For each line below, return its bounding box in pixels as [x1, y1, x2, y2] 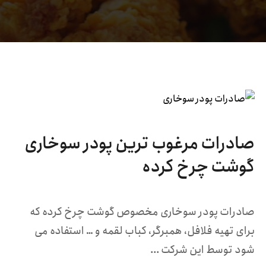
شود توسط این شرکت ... [150, 242, 255, 258]
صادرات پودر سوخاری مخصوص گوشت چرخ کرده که [29, 204, 255, 220]
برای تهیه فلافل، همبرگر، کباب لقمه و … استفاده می [34, 223, 255, 239]
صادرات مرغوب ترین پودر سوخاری [24, 131, 255, 157]
